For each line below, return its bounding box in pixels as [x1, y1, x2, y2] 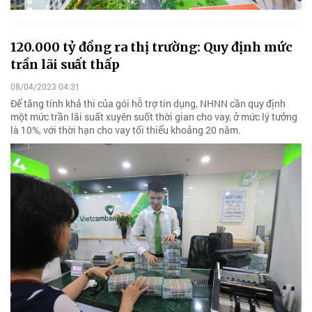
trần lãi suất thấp [10, 56, 120, 73]
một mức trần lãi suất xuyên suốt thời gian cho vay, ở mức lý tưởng [10, 109, 297, 123]
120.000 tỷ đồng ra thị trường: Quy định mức [10, 39, 292, 56]
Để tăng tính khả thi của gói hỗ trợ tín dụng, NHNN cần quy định [10, 96, 286, 110]
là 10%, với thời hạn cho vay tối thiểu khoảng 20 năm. [10, 123, 241, 136]
